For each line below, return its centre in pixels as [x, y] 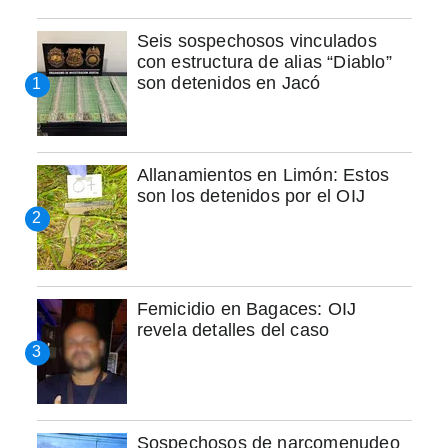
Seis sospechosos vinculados [256, 40]
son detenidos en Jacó [228, 82]
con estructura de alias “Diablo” [264, 61]
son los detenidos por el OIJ [251, 195]
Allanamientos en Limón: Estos [263, 174]
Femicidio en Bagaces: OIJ [246, 308]
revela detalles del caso [233, 329]
